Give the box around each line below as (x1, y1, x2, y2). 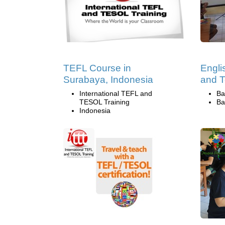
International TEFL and (79, 89, 152, 97)
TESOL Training (79, 97, 130, 106)
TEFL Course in (63, 62, 131, 73)
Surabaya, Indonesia (63, 74, 153, 85)
